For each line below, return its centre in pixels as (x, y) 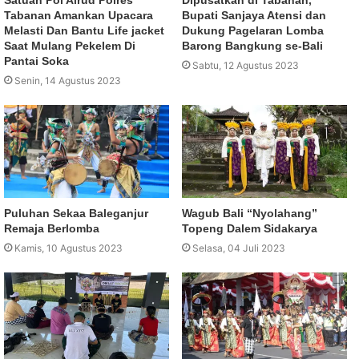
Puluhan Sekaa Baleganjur (76, 214)
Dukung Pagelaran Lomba (253, 30)
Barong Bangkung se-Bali (254, 45)
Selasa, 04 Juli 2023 (239, 248)
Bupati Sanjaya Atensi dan (254, 15)
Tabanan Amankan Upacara (79, 15)
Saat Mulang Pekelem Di (70, 45)
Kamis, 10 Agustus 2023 (69, 248)
